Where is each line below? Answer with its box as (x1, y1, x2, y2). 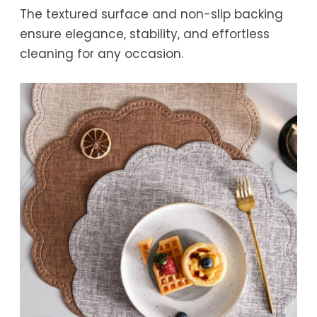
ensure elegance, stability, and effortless (20, 25, 270, 42)
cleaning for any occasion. (20, 45, 184, 62)
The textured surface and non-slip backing (20, 5, 284, 23)
